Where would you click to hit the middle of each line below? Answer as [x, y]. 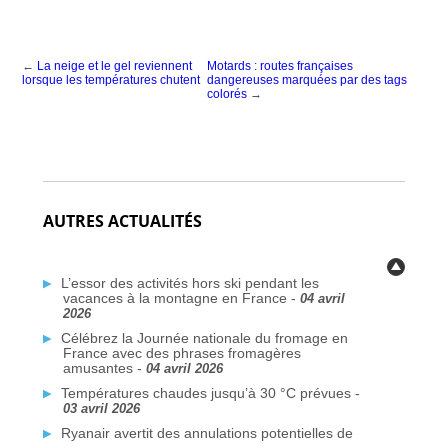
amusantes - [104, 367]
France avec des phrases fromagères [181, 352]
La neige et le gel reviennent [115, 65]
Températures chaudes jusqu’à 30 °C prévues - [210, 392]
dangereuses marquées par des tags [307, 79]
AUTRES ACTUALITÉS [122, 220]
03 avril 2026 [101, 408]
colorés [227, 93]
